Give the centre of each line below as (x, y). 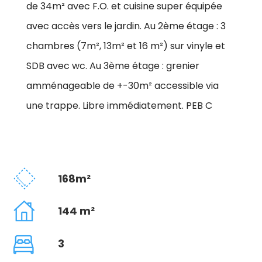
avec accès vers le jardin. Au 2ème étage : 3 (126, 26)
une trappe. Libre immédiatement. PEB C (119, 105)
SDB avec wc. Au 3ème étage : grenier (113, 65)
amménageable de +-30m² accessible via (123, 85)
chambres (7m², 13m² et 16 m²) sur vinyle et (126, 46)
